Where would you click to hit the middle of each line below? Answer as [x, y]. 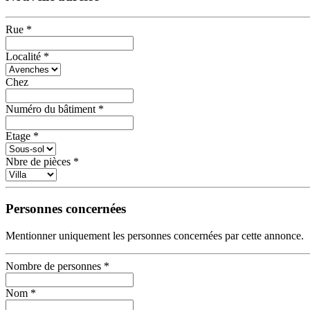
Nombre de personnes [53, 266]
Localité [23, 57]
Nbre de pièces [38, 162]
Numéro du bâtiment [51, 109]
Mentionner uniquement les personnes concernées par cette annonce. [155, 235]
